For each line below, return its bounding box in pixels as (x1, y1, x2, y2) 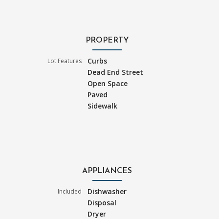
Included (58, 187, 82, 196)
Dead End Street (88, 67, 144, 77)
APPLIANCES (82, 167, 132, 175)
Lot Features (47, 57, 82, 66)
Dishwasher (88, 187, 127, 197)
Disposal (88, 198, 117, 208)
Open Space (88, 79, 128, 88)
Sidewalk (88, 101, 118, 111)
